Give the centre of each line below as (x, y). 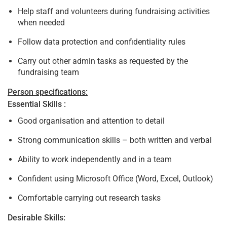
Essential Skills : (37, 104)
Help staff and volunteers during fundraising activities (114, 11)
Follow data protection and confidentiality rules (102, 42)
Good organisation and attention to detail (91, 121)
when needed (41, 22)
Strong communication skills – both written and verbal (115, 140)
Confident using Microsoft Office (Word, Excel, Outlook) (116, 178)
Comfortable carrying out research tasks (89, 198)
